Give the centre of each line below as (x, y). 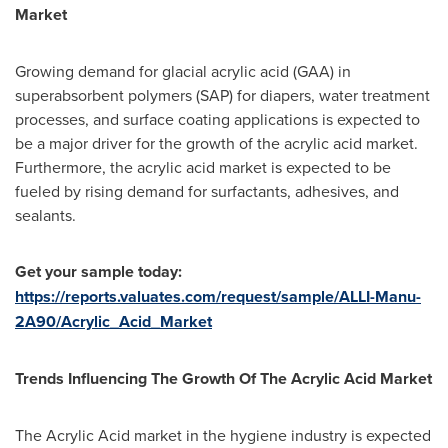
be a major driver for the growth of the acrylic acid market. (216, 143)
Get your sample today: (98, 271)
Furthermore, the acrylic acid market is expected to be (203, 167)
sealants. (45, 215)
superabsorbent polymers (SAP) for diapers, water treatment (222, 95)
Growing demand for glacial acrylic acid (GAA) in (183, 71)
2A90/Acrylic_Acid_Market (113, 321)
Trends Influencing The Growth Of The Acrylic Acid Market (223, 378)
